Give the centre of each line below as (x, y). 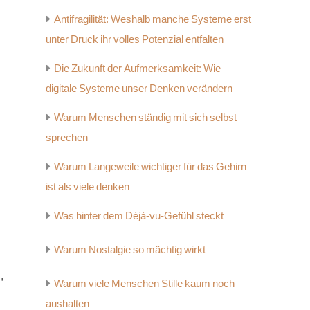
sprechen (67, 137)
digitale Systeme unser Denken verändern (139, 88)
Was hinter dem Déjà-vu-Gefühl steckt (139, 216)
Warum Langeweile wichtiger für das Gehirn (150, 166)
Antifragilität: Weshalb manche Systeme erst (153, 19)
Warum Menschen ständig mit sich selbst (145, 117)
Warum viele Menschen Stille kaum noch (144, 283)
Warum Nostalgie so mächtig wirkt (130, 249)
